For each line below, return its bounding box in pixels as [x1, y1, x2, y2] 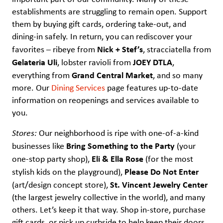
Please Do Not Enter [124, 165, 199, 178]
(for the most [143, 152, 193, 165]
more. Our [12, 82, 51, 94]
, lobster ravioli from [57, 56, 133, 69]
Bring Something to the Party [66, 139, 175, 152]
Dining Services [51, 82, 105, 94]
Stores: [12, 126, 37, 138]
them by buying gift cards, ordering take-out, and [12, 18, 186, 30]
